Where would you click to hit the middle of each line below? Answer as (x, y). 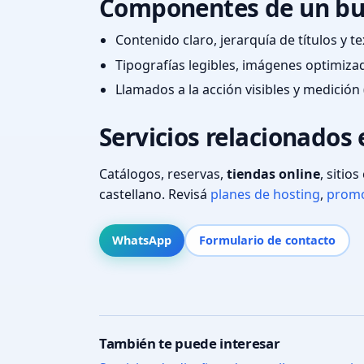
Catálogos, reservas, (163, 174)
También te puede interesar (190, 343)
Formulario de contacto (267, 240)
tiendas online (273, 174)
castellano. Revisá (155, 195)
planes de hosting (265, 195)
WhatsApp (142, 240)
